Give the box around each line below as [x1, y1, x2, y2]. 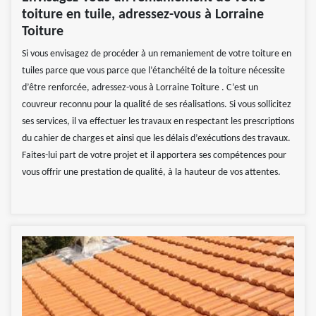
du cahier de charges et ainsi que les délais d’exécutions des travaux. [22, 133, 291, 144]
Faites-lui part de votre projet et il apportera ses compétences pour [22, 150, 286, 161]
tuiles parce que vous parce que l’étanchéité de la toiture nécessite [22, 65, 285, 76]
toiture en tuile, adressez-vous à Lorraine [22, 7, 264, 22]
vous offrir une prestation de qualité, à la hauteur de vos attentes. [22, 166, 281, 178]
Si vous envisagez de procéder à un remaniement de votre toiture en [22, 48, 291, 59]
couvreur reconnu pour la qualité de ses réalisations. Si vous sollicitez [22, 99, 291, 110]
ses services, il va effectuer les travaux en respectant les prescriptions [22, 116, 294, 127]
